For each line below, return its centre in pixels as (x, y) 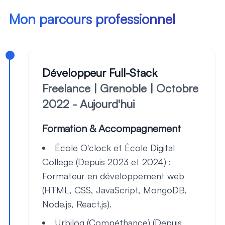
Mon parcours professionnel (92, 19)
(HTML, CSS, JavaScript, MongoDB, (115, 190)
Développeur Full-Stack (100, 72)
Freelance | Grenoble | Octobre (120, 88)
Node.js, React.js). (77, 204)
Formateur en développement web (113, 176)
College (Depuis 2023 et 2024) (104, 162)
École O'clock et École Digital (115, 148)
